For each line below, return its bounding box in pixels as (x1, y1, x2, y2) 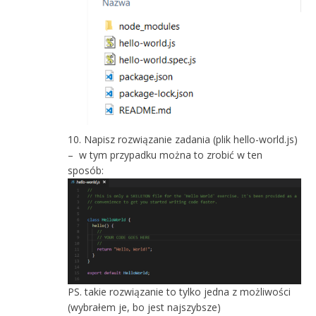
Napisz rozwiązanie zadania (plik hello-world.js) (84, 132, 298, 146)
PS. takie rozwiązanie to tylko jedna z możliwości (68, 285, 291, 299)
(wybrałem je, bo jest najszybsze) (68, 300, 221, 315)
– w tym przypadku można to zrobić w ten (68, 147, 263, 162)
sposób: (68, 163, 104, 177)
